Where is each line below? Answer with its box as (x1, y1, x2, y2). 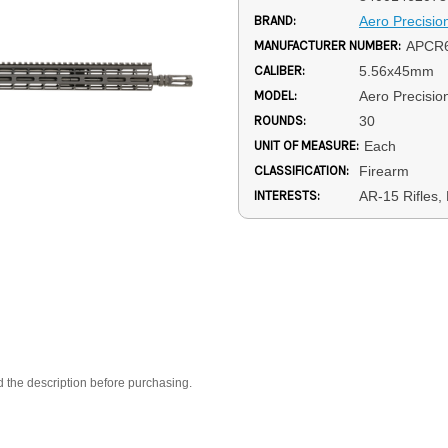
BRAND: (254, 13, 296, 29)
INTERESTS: (254, 188, 320, 204)
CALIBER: (254, 63, 305, 79)
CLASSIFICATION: (254, 163, 349, 179)
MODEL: (254, 88, 297, 104)
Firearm (358, 163, 409, 180)
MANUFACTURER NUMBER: (254, 38, 401, 54)
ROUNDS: (254, 113, 306, 129)
